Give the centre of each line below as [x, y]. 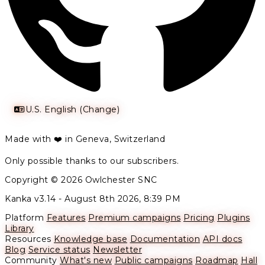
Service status [59, 250]
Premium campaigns [135, 218]
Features [66, 218]
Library [20, 229]
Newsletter [117, 250]
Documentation [165, 239]
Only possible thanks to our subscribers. [92, 161]
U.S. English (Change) [72, 110]
